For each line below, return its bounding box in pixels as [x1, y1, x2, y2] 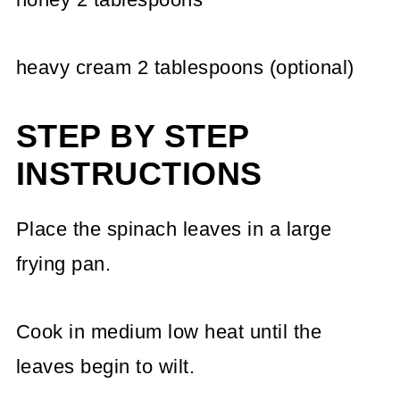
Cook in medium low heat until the [15, 320, 322, 343]
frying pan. [15, 252, 112, 275]
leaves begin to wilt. [15, 354, 196, 378]
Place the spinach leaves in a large [15, 217, 332, 240]
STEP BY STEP [15, 118, 249, 154]
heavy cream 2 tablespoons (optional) [15, 55, 354, 79]
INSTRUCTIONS [15, 155, 262, 192]
